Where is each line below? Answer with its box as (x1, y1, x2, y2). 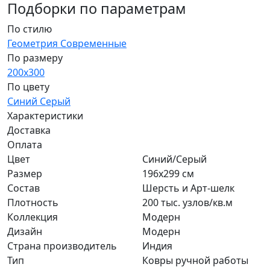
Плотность (7, 196, 58, 210)
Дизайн (7, 225, 42, 239)
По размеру (7, 51, 63, 65)
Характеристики (7, 109, 83, 123)
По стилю (7, 22, 52, 36)
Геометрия (7, 37, 60, 51)
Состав (7, 181, 40, 195)
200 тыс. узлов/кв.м (142, 196, 233, 210)
